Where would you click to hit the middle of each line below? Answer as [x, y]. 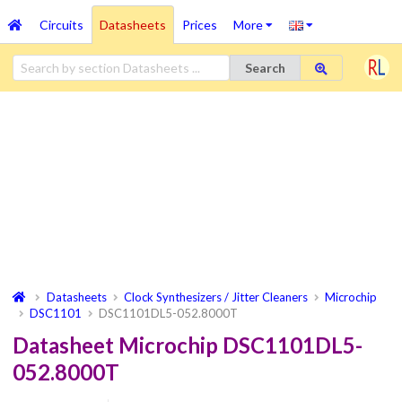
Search [265, 67]
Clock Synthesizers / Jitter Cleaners [216, 297]
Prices [199, 25]
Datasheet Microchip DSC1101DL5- [188, 345]
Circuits [61, 25]
